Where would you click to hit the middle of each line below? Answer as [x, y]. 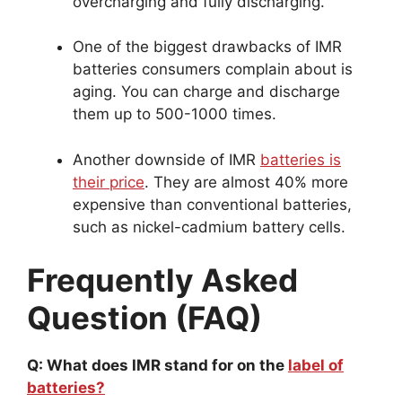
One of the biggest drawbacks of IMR [207, 47]
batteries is [301, 159]
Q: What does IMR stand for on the [157, 366]
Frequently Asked [162, 280]
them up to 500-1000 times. [175, 114]
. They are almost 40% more [246, 182]
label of [316, 366]
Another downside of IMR [166, 159]
